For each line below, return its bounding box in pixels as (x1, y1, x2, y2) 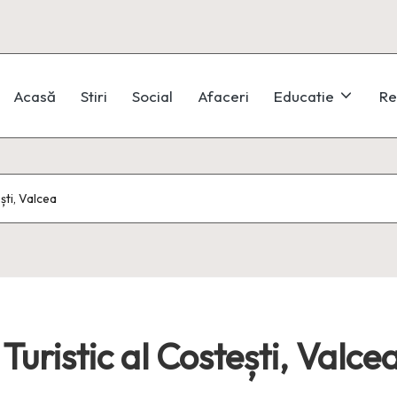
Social (131, 86, 173, 105)
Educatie (273, 86, 334, 105)
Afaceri (197, 86, 249, 105)
